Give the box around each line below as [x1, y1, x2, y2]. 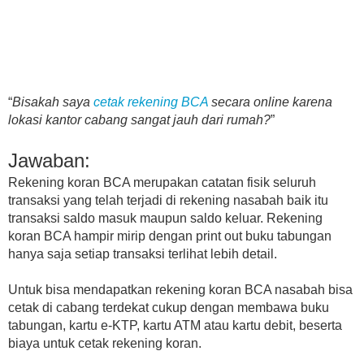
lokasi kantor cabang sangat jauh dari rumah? [8, 113, 271, 127]
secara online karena [208, 95, 332, 109]
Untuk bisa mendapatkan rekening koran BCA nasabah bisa [8, 283, 353, 297]
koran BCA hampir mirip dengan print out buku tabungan [8, 229, 331, 243]
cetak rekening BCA [93, 95, 208, 109]
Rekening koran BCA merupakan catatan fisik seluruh [8, 175, 316, 189]
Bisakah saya [12, 95, 93, 109]
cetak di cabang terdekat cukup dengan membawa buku [8, 301, 329, 314]
